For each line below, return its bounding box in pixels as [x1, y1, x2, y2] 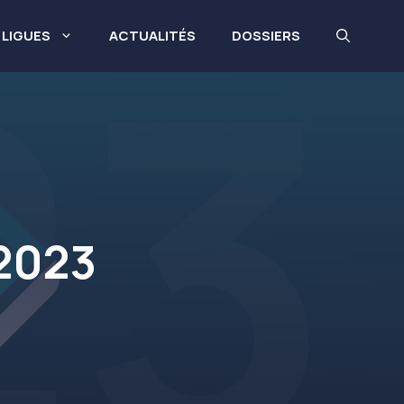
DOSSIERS [232, 26, 300, 45]
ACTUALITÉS [109, 26, 196, 45]
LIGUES [2, 26, 50, 45]
